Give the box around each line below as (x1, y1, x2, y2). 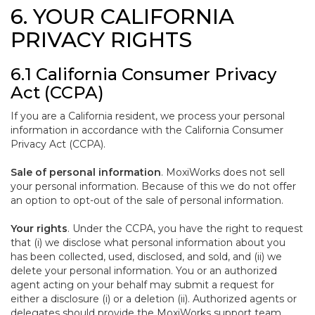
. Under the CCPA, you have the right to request (67, 222, 303, 235)
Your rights (11, 222, 67, 235)
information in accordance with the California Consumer (11, 124, 283, 136)
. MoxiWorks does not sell (161, 166, 285, 179)
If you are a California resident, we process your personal (11, 110, 285, 122)
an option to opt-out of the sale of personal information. (11, 194, 283, 207)
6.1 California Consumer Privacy (11, 64, 276, 84)
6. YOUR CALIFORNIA (11, 4, 234, 30)
